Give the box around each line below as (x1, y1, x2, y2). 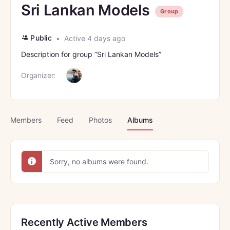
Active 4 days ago (62, 34, 125, 43)
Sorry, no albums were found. (50, 157, 148, 166)
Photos (89, 116, 112, 124)
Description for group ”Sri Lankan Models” (21, 50, 161, 59)
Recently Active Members (21, 216, 147, 228)
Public (30, 33, 52, 42)
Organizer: (21, 71, 56, 80)
